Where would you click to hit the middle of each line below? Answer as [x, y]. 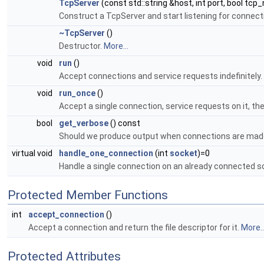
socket [184, 154]
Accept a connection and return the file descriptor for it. [135, 228]
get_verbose [84, 123]
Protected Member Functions [88, 195]
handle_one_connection [106, 154]
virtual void [33, 154]
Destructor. [81, 46]
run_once [77, 93]
